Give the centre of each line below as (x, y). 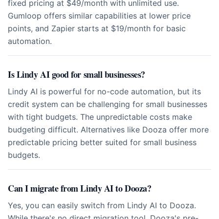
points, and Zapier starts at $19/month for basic (97, 28)
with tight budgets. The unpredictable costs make (100, 117)
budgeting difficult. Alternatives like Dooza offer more (108, 130)
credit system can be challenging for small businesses (108, 104)
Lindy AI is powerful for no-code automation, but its (104, 91)
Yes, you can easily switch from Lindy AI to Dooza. (102, 205)
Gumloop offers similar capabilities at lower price (99, 16)
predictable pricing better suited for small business (102, 142)
